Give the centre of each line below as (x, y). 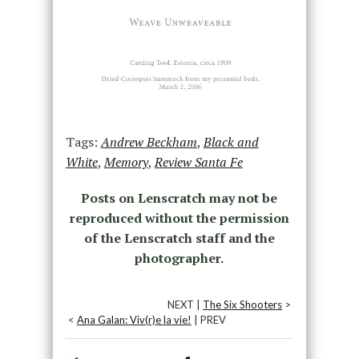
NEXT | (186, 305)
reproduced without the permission (179, 218)
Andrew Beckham (149, 142)
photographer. (179, 258)
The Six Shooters (243, 305)
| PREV (208, 320)
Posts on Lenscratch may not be (179, 198)
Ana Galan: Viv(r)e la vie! (134, 320)
